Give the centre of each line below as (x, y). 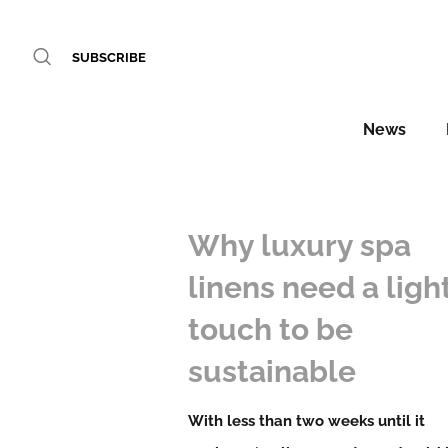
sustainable (272, 371)
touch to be (271, 329)
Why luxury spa (300, 245)
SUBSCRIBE (109, 57)
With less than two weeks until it (307, 421)
